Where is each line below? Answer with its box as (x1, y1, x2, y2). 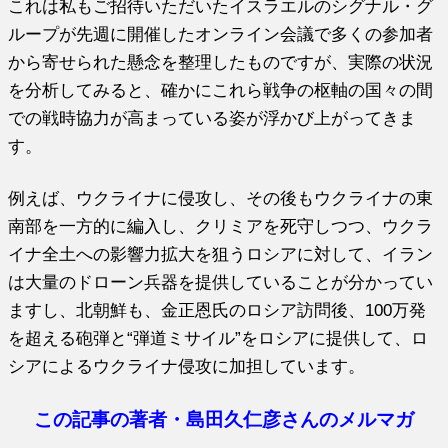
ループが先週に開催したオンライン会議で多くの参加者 (8, 24, 434, 43)
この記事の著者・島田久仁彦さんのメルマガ (34, 408, 414, 430)
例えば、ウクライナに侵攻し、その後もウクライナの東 (8, 188, 434, 207)
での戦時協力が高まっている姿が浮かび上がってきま (8, 108, 417, 127)
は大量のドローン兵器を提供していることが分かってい (8, 272, 434, 291)
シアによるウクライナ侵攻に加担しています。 (8, 356, 366, 375)
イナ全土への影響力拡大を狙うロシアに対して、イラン (8, 244, 434, 263)
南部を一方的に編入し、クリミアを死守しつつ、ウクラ (8, 216, 434, 235)
